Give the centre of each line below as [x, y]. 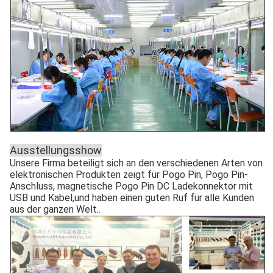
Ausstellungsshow [56, 150]
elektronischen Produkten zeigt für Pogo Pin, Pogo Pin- [129, 174]
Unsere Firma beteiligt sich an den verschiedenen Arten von [136, 163]
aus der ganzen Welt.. [55, 209]
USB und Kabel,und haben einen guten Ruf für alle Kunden [132, 197]
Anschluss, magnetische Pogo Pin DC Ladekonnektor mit [131, 186]
